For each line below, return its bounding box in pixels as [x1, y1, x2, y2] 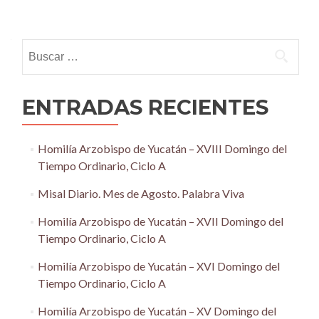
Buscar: [21, 40, 58, 53]
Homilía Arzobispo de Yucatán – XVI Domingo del [37, 259, 280, 273]
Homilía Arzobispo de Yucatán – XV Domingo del [37, 304, 276, 318]
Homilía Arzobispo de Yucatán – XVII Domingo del [37, 214, 283, 228]
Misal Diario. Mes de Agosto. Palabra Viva [37, 187, 244, 200]
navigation [21, 23, 102, 44]
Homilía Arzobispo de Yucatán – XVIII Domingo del [37, 142, 287, 155]
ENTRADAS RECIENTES [22, 95, 268, 120]
